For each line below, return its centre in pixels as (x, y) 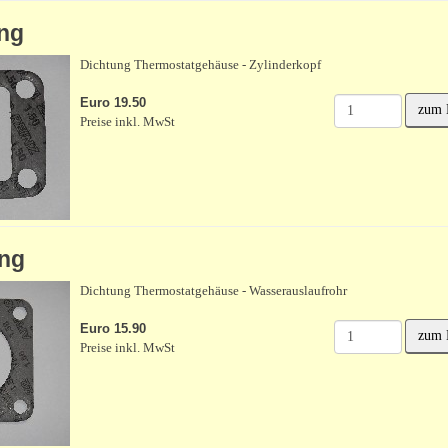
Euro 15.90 (112, 328)
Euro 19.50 (112, 102)
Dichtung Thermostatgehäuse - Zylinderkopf (200, 64)
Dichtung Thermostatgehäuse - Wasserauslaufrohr (213, 290)
